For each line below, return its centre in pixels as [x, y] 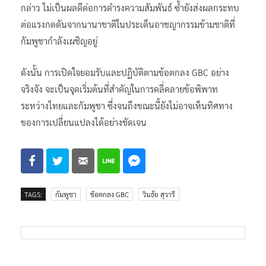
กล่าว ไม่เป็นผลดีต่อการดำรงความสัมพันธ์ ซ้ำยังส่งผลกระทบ [130, 7]
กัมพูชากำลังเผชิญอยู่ [59, 40]
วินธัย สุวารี [159, 194]
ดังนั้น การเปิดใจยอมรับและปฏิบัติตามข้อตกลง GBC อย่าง [125, 72]
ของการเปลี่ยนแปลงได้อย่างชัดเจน [84, 122]
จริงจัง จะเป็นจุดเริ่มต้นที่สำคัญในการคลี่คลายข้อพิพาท [119, 88]
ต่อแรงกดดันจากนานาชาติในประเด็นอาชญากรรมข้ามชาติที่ [128, 24]
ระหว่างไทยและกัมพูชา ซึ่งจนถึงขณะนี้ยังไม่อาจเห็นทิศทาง [127, 105]
